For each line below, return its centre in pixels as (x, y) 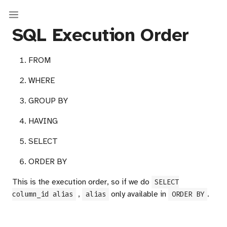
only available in (139, 194)
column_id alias (43, 194)
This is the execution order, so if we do (82, 182)
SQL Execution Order (101, 35)
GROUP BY (48, 101)
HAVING (43, 121)
